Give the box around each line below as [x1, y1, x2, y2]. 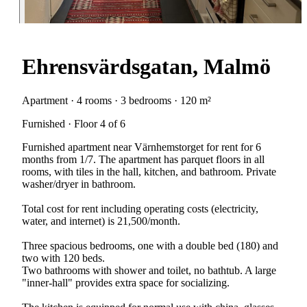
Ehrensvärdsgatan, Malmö [22, 54, 271, 79]
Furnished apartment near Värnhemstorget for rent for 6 [22, 140, 261, 153]
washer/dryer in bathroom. [22, 177, 136, 190]
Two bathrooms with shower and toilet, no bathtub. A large [22, 264, 276, 276]
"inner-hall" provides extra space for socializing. [22, 276, 230, 288]
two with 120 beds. [22, 251, 105, 264]
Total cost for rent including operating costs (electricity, [22, 202, 258, 214]
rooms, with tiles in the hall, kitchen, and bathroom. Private [22, 165, 276, 177]
